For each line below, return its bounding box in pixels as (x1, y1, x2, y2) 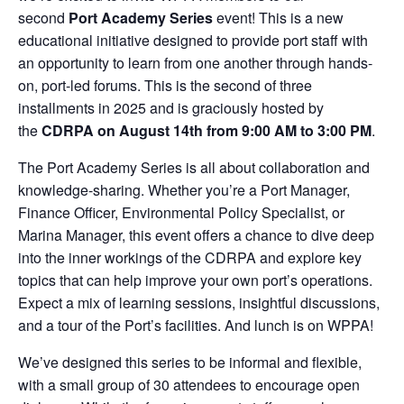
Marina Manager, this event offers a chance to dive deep (18, 225, 374, 246)
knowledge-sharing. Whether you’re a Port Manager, (18, 179, 350, 201)
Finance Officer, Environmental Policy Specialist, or (18, 202, 344, 224)
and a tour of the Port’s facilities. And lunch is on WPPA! (18, 315, 373, 336)
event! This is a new (216, 7, 344, 29)
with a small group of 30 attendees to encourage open (18, 374, 360, 396)
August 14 (119, 120, 189, 142)
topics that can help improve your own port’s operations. (18, 270, 372, 291)
